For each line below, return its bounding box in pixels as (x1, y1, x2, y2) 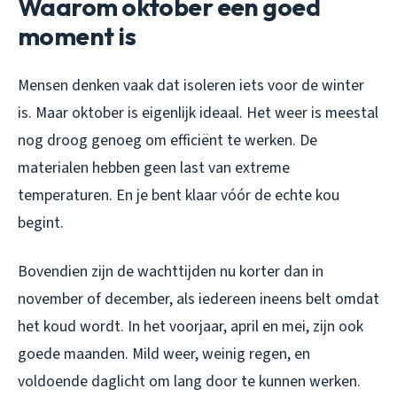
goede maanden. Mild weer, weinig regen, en (18, 342, 310, 365)
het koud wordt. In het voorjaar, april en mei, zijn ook (18, 315, 363, 338)
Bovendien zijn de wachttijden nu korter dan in (18, 260, 323, 283)
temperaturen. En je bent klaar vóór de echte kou (18, 183, 339, 206)
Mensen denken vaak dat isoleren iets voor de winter (18, 74, 364, 97)
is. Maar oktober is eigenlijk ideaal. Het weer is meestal (18, 101, 378, 124)
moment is (18, 19, 136, 51)
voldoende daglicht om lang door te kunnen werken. (18, 370, 361, 393)
